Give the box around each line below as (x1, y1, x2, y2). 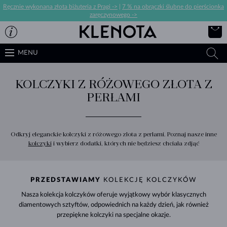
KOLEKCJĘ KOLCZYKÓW (101, 176, 197, 183)
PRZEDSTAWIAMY (30, 176, 101, 183)
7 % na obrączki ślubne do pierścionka (122, 4, 224, 10)
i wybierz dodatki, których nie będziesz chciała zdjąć (51, 140, 199, 147)
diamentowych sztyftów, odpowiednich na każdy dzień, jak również (18, 201, 209, 208)
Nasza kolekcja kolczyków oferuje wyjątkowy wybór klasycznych (21, 191, 206, 198)
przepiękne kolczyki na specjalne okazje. (56, 211, 171, 218)
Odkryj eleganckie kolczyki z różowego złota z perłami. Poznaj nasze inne (10, 131, 217, 138)
